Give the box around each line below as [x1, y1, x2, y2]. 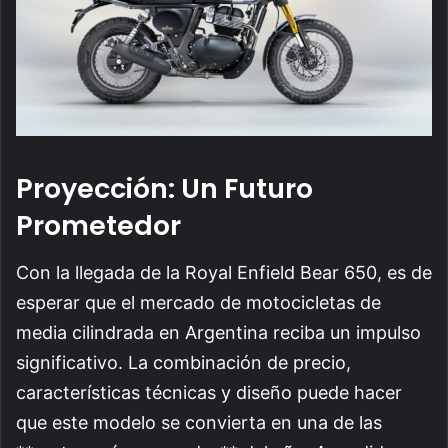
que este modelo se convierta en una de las [16, 411, 382, 433]
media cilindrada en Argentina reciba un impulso [16, 321, 421, 343]
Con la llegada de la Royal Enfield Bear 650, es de [16, 261, 432, 283]
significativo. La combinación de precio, [16, 351, 351, 373]
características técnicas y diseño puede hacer [16, 381, 402, 403]
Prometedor [16, 207, 181, 245]
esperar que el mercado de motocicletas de [16, 291, 381, 313]
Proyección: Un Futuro [16, 170, 313, 208]
